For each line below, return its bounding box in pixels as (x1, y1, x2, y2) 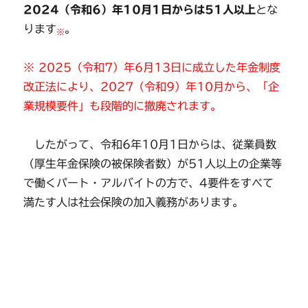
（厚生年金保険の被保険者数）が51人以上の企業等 (23, 158, 283, 169)
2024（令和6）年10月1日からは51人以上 (23, 4, 256, 15)
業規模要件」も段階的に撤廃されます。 (23, 100, 222, 111)
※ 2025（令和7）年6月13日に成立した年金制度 (23, 62, 281, 73)
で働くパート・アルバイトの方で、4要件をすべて (23, 177, 274, 188)
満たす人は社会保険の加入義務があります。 (23, 197, 244, 208)
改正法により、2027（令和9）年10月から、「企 (23, 81, 280, 92)
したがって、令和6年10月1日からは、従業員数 (23, 139, 277, 150)
